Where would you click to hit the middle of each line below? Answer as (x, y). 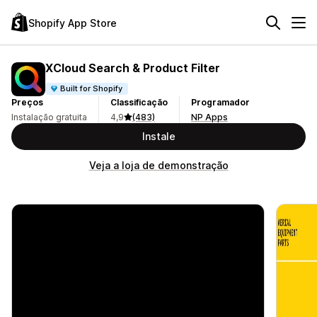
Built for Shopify (92, 88)
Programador (220, 102)
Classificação (139, 102)
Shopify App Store (73, 23)
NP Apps (209, 117)
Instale (158, 136)
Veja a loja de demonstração (158, 165)
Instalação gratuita (49, 117)
